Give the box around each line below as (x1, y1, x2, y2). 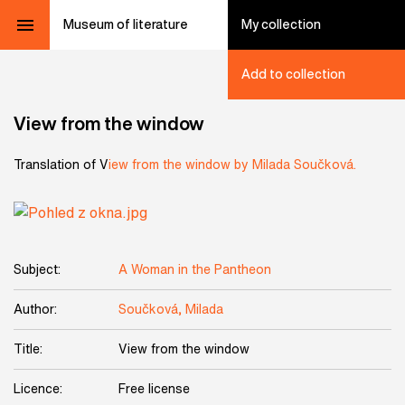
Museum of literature (63, 18, 188, 31)
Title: (14, 343, 42, 355)
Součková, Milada (118, 303, 223, 316)
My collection (240, 18, 321, 31)
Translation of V (14, 158, 108, 171)
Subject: (14, 263, 61, 276)
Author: (14, 303, 57, 316)
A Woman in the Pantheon (118, 263, 271, 276)
